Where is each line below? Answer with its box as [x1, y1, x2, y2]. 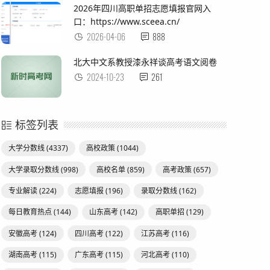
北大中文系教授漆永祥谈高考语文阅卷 [73, 56, 217, 68]
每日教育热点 [8, 207, 54, 218]
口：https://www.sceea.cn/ [73, 16, 180, 28]
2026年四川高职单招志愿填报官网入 [73, 2, 211, 14]
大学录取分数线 [8, 164, 61, 175]
